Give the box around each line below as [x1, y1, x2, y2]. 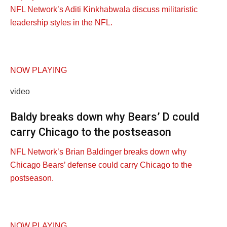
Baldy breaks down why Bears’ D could [10, 110, 199, 123]
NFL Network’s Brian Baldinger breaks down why [10, 147, 186, 156]
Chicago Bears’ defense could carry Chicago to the [10, 160, 192, 169]
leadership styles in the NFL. [10, 18, 112, 27]
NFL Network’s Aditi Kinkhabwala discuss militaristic [10, 5, 198, 14]
